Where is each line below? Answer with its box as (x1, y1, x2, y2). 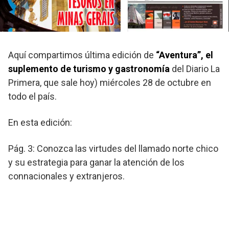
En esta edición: (8, 117, 72, 128)
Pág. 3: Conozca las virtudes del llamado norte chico (8, 143, 218, 154)
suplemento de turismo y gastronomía (8, 63, 170, 74)
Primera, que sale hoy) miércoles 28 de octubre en (8, 77, 211, 88)
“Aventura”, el (156, 50, 213, 60)
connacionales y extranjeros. (8, 171, 125, 181)
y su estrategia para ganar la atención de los (8, 157, 185, 168)
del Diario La (170, 63, 220, 74)
